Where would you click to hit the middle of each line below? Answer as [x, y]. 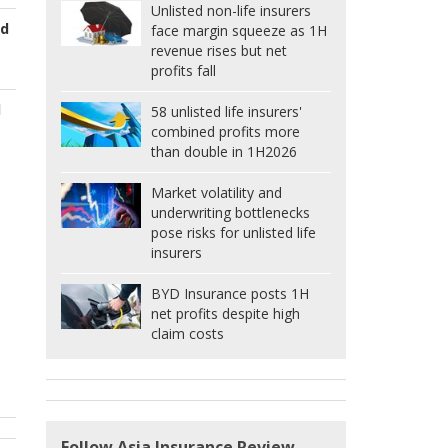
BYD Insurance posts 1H [230, 294]
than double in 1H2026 [224, 152]
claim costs [187, 334]
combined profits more [225, 132]
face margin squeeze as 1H [239, 31]
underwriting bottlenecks [230, 213]
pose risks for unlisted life [233, 233]
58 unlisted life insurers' [226, 112]
